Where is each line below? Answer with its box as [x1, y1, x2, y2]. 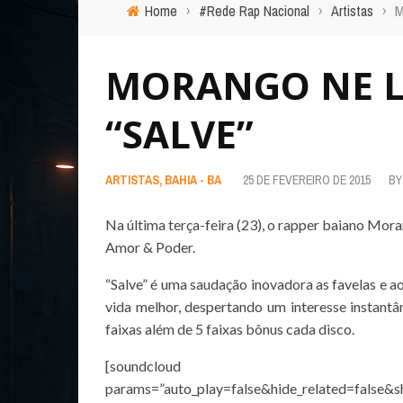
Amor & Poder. [105, 238, 195, 255]
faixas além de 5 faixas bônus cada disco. [105, 320, 354, 337]
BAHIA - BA [165, 172, 221, 188]
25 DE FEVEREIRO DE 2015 [243, 172, 371, 188]
